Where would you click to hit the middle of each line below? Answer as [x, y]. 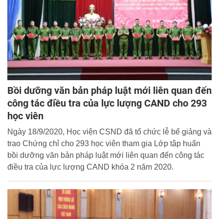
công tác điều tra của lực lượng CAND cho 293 [107, 103]
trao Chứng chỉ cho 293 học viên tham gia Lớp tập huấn [104, 143]
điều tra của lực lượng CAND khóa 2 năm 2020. [90, 167]
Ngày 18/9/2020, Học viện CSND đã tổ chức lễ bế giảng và [109, 131]
